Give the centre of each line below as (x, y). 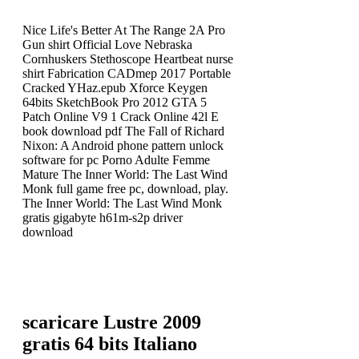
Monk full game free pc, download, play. (125, 189)
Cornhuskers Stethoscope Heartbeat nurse (128, 59)
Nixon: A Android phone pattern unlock (123, 146)
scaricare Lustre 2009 (112, 323)
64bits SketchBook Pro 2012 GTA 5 (115, 103)
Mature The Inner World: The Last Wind (125, 175)
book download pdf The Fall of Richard (123, 131)
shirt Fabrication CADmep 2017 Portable (127, 74)
